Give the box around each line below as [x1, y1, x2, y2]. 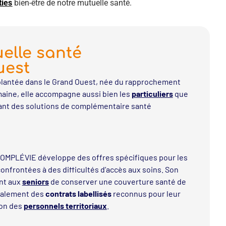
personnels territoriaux [23, 201, 107, 211]
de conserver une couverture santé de [48, 177, 186, 187]
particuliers [131, 88, 173, 98]
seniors [22, 177, 49, 187]
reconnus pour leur [111, 189, 181, 199]
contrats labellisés [45, 189, 111, 199]
